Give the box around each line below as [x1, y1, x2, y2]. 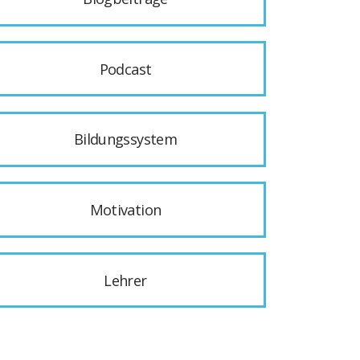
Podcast [99, 59, 152, 79]
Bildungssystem [73, 129, 178, 149]
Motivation [89, 199, 162, 219]
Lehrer [104, 270, 147, 290]
